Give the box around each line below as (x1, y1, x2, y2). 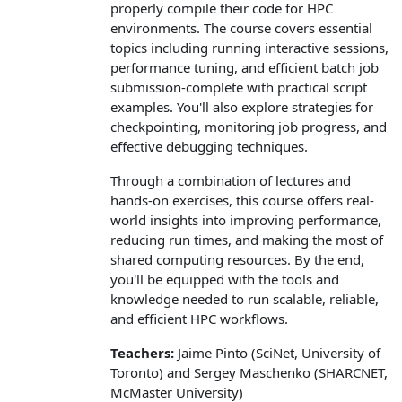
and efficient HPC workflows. (110, 309, 288, 328)
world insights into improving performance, (110, 210, 381, 229)
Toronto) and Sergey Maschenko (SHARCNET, (110, 363, 388, 381)
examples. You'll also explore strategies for (110, 97, 373, 116)
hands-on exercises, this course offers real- (110, 190, 374, 209)
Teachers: (110, 343, 174, 362)
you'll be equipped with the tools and (110, 269, 339, 288)
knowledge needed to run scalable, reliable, (110, 289, 379, 308)
